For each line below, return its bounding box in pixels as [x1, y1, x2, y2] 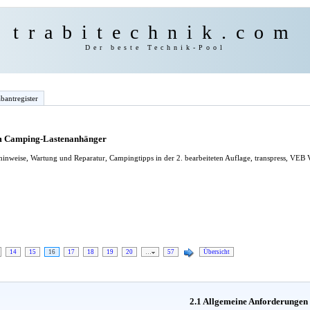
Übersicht [203, 248, 230, 256]
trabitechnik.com [12, 21, 298, 43]
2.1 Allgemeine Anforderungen [190, 295, 309, 307]
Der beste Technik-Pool [85, 44, 226, 51]
